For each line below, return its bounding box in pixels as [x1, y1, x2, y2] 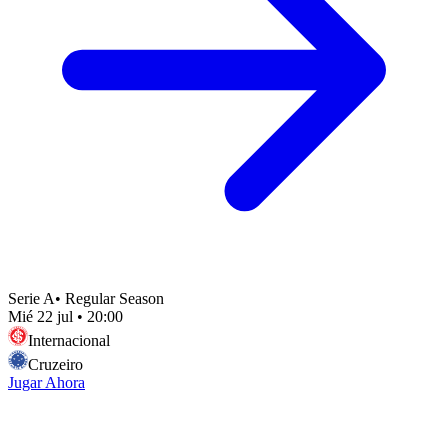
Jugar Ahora [8, 373, 85, 391]
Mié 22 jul [8, 307, 73, 325]
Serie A [8, 289, 55, 307]
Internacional [28, 331, 110, 349]
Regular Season [65, 289, 164, 307]
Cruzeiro [28, 355, 83, 373]
